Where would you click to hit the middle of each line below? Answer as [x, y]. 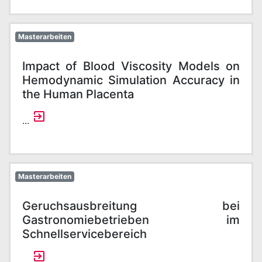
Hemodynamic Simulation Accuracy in [131, 80]
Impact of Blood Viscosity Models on [131, 66]
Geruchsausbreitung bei [131, 206]
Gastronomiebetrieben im [131, 220]
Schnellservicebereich [85, 234]
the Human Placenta [78, 94]
